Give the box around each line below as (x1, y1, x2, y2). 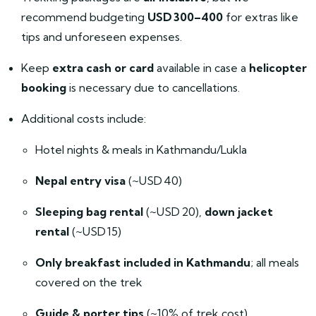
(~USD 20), (143, 205, 205, 219)
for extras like (223, 10, 298, 24)
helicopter (249, 61, 307, 75)
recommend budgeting (21, 10, 147, 24)
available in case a (154, 61, 249, 75)
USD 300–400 (147, 10, 223, 24)
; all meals (250, 255, 299, 269)
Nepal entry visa (35, 174, 126, 188)
